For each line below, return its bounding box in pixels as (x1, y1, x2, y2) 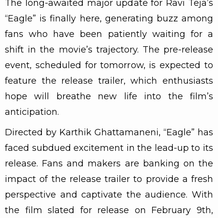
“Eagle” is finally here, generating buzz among (5, 13, 213, 24)
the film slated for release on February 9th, (5, 204, 213, 216)
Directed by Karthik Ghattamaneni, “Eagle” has (5, 127, 213, 138)
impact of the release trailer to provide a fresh (5, 173, 213, 184)
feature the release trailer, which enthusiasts (5, 75, 213, 86)
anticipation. (5, 106, 59, 117)
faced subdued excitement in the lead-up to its (5, 142, 213, 153)
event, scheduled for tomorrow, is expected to (5, 59, 213, 71)
